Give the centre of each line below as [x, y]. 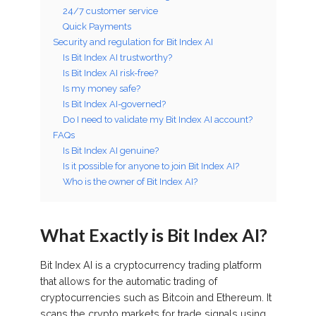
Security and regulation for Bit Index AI [133, 42]
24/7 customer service [110, 11]
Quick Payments [97, 26]
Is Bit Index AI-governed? [114, 104]
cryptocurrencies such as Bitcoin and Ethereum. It [156, 297]
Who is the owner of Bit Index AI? [130, 181]
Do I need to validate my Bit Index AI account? [157, 119]
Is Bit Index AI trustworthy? [117, 57]
